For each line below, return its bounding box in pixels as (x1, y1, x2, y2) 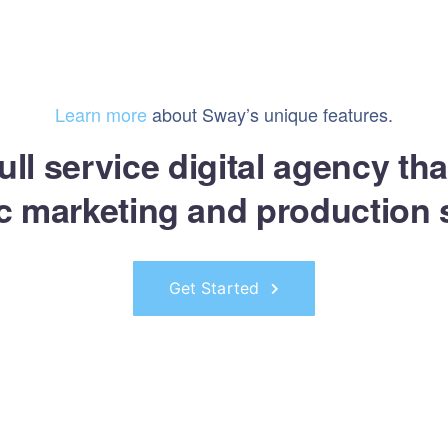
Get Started (168, 278, 260, 298)
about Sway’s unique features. (146, 101, 393, 127)
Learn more (54, 101, 147, 127)
